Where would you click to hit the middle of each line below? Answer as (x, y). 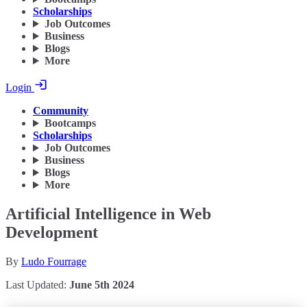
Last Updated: (37, 285)
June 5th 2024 (102, 285)
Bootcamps (70, 123)
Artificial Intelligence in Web (108, 214)
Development (52, 233)
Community (61, 111)
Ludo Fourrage (54, 261)
